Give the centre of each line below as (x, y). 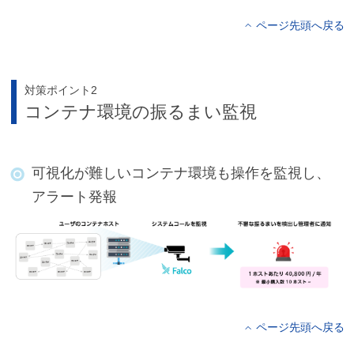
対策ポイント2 (60, 90)
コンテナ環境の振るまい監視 (140, 111)
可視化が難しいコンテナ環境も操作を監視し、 (181, 173)
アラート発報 (74, 196)
